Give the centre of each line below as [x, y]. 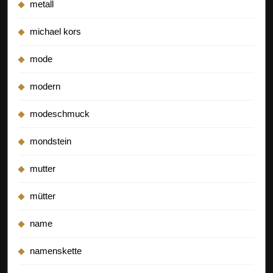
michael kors [55, 31]
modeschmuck [60, 113]
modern [45, 86]
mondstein [51, 141]
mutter [43, 168]
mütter [43, 196]
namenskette [56, 250]
